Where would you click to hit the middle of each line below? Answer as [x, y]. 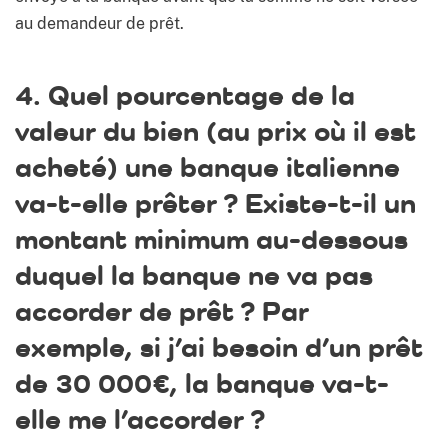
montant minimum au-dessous [211, 239]
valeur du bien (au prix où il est [215, 131]
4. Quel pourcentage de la [185, 95]
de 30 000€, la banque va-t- [202, 383]
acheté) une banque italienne [207, 167]
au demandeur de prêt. [99, 24]
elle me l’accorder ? [140, 419]
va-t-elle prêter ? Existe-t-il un [215, 203]
